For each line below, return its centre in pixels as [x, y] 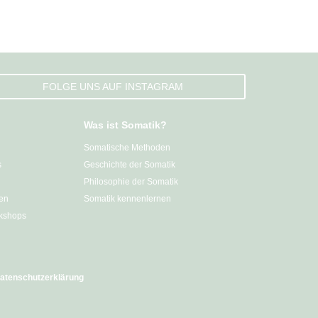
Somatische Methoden [127, 148]
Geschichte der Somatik [130, 165]
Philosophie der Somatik [131, 182]
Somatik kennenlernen [127, 199]
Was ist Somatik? [125, 125]
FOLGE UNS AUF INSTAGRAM [113, 87]
